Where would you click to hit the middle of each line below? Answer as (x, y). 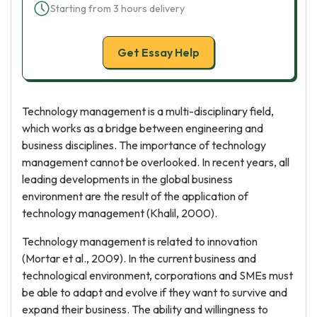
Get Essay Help (158, 52)
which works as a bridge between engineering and (143, 128)
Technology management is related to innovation (140, 241)
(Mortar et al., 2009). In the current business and (139, 258)
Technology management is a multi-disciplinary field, (148, 111)
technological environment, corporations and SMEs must (157, 275)
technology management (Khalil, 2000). (120, 213)
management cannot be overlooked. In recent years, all (156, 162)
